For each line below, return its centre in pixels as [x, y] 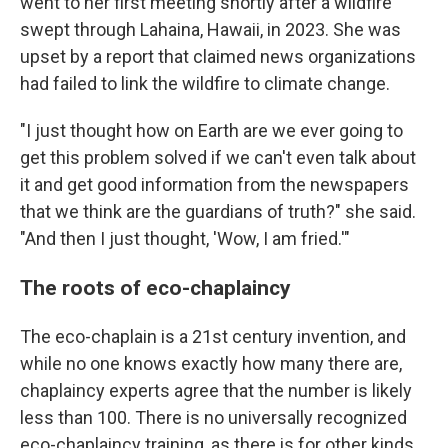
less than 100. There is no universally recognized [213, 417]
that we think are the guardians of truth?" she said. [218, 211]
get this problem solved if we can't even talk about [218, 157]
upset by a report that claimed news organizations [218, 56]
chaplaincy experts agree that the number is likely [216, 390]
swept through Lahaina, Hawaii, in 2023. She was [210, 29]
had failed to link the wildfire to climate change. [205, 83]
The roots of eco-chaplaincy [155, 287]
